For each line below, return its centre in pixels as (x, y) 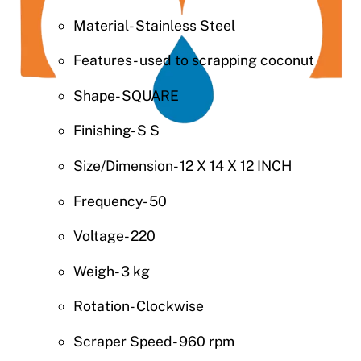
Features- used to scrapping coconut (193, 60)
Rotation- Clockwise (138, 306)
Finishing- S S (116, 131)
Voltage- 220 (114, 236)
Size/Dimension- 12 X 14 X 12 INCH (182, 165)
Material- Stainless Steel (154, 25)
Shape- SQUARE (126, 95)
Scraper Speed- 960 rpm (154, 341)
